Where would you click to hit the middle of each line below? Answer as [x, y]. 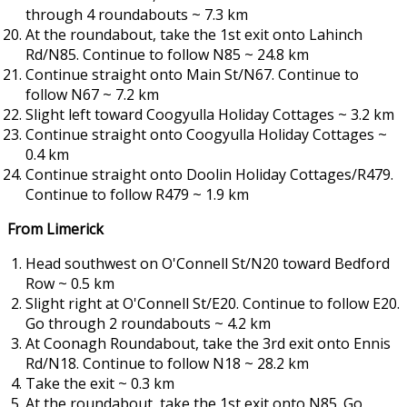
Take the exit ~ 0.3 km [100, 384]
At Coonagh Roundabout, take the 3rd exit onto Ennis [208, 344]
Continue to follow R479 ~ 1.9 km [137, 195]
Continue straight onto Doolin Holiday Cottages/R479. [209, 175]
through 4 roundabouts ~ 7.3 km [137, 15]
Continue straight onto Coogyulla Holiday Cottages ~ [206, 135]
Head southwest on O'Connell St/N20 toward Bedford [208, 264]
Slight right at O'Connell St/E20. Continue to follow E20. [213, 304]
